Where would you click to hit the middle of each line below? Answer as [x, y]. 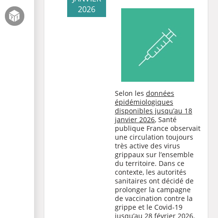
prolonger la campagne [153, 190]
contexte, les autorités [151, 172]
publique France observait [158, 128]
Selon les [130, 93]
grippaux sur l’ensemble [154, 154]
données [160, 93]
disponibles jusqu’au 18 [154, 111]
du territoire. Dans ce [150, 163]
